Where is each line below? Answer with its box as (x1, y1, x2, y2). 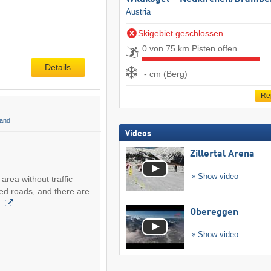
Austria (125, 7, 151, 17)
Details (45, 62, 71, 73)
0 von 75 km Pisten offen (142, 44, 237, 54)
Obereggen (189, 207, 238, 218)
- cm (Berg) (143, 68, 188, 79)
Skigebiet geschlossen (137, 28, 223, 39)
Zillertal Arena (189, 149, 255, 160)
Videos (125, 129, 151, 139)
